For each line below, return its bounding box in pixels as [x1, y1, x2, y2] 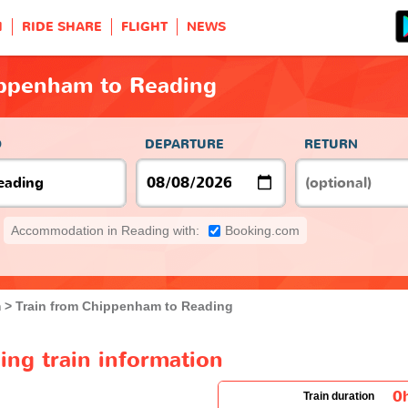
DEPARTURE [145, 135, 224, 153]
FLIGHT [121, 18, 168, 36]
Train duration [303, 389, 374, 403]
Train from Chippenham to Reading [15, 298, 233, 313]
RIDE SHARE [22, 18, 102, 36]
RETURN [304, 135, 358, 153]
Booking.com [225, 222, 300, 238]
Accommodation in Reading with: [11, 222, 199, 238]
